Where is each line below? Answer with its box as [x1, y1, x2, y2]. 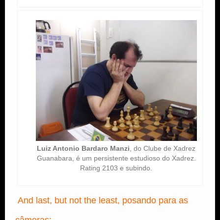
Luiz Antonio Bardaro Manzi [37, 144, 130, 152]
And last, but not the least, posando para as [15, 195, 188, 205]
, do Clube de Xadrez [130, 144, 196, 152]
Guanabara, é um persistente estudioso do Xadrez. [36, 154, 196, 162]
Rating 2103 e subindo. [80, 164, 153, 172]
